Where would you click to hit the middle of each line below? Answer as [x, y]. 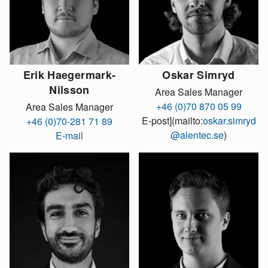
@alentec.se [197, 135]
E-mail [69, 136]
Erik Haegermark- [69, 74]
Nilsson [69, 89]
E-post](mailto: [172, 121]
